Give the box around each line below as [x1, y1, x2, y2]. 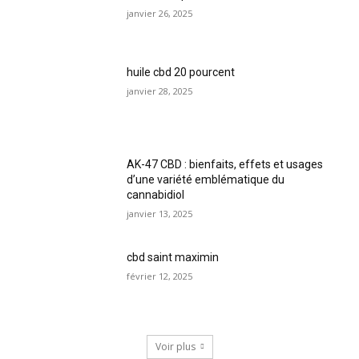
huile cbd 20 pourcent [127, 65, 236, 79]
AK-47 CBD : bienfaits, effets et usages [127, 158, 324, 171]
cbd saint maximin [127, 250, 220, 264]
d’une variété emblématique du [127, 173, 285, 187]
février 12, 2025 [127, 269, 193, 282]
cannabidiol [127, 188, 185, 202]
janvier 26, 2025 [127, 6, 193, 19]
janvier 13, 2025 [127, 208, 193, 220]
